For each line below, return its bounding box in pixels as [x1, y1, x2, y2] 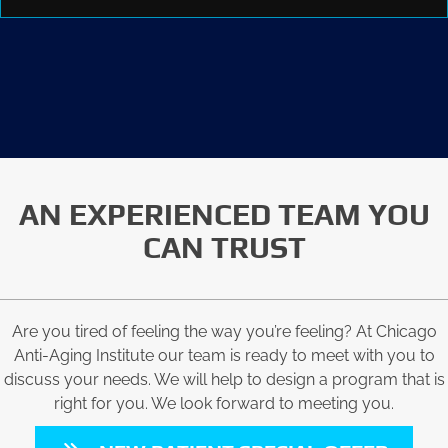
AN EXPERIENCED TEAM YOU [18, 196, 430, 232]
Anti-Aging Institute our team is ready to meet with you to [13, 345, 435, 365]
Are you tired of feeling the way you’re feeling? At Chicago [11, 321, 437, 341]
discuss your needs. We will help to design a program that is [3, 369, 445, 389]
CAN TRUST [142, 229, 306, 265]
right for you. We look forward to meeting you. [54, 393, 394, 413]
